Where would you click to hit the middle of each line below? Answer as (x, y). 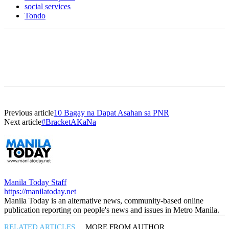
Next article (23, 122)
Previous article (29, 113)
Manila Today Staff (35, 182)
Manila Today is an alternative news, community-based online (104, 201)
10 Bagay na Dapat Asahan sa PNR (111, 113)
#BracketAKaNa (69, 122)
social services (48, 7)
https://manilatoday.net (40, 192)
